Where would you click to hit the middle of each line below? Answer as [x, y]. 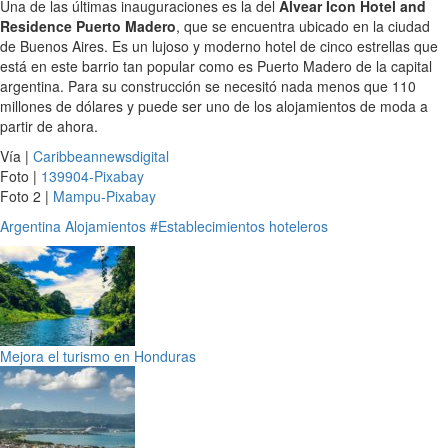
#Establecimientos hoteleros [239, 225]
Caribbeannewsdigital [101, 155]
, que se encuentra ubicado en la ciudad [303, 25]
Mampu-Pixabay [104, 195]
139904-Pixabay [92, 175]
